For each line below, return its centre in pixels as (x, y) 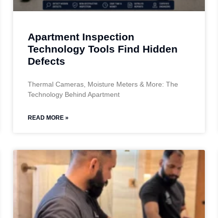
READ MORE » (48, 118)
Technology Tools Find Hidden (103, 49)
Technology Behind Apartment (74, 94)
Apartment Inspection (81, 36)
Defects (47, 61)
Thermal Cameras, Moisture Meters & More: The (103, 84)
